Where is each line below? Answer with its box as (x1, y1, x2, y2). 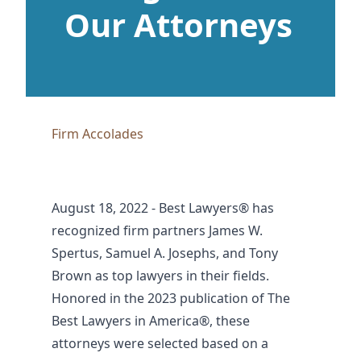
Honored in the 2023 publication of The (52, 289, 290, 308)
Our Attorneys (64, 2, 293, 48)
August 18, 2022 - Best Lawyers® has (52, 199, 274, 218)
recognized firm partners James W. (52, 222, 263, 240)
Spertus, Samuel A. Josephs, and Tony (52, 244, 278, 263)
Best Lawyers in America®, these (52, 312, 250, 330)
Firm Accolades (52, 125, 143, 143)
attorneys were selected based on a (52, 334, 268, 353)
